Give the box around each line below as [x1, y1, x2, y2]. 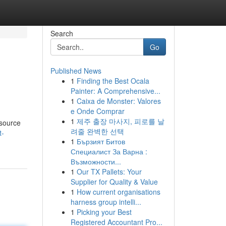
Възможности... [70, 156, 121, 166]
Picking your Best [76, 207, 132, 217]
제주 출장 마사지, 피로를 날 [76, 116, 164, 126]
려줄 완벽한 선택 [70, 126, 124, 136]
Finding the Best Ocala [76, 76, 149, 86]
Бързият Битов [76, 136, 125, 146]
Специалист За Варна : [70, 146, 147, 156]
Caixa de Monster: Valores [76, 96, 161, 106]
